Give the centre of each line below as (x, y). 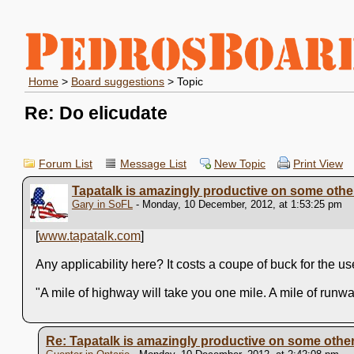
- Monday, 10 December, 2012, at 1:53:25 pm (237, 204)
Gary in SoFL (102, 204)
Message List (153, 164)
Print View (318, 164)
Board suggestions (117, 82)
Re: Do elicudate (96, 113)
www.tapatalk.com (89, 236)
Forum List (65, 164)
